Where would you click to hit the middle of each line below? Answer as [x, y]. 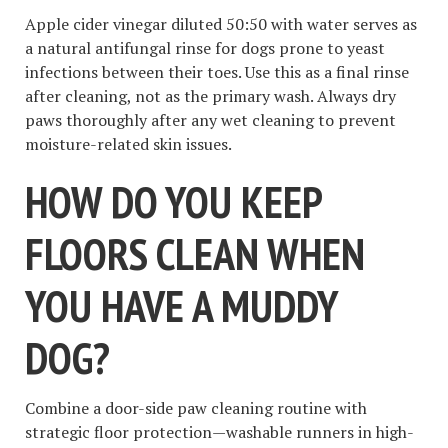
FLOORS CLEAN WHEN [195, 253]
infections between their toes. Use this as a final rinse [217, 71]
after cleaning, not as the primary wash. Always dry [210, 95]
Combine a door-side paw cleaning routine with [196, 408]
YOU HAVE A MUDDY [181, 305]
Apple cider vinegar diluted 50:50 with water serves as [221, 23]
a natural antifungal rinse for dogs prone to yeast [205, 47]
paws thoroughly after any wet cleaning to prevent [210, 119]
